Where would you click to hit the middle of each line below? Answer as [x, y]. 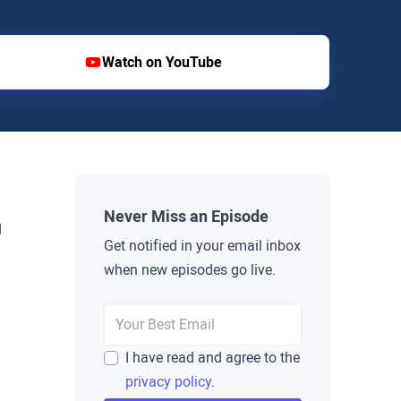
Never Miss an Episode [186, 217]
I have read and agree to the [212, 358]
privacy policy [168, 382]
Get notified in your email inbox [202, 246]
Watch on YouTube [162, 63]
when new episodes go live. [189, 270]
